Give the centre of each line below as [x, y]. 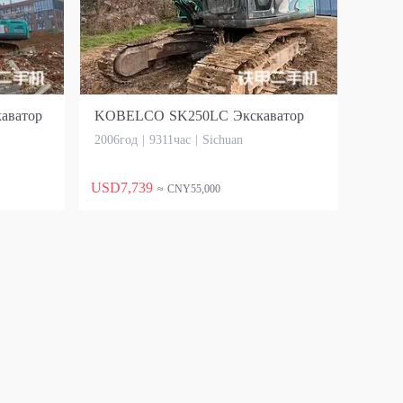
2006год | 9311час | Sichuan [169, 140]
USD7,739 [122, 188]
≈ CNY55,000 [189, 189]
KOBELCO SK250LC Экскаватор [199, 116]
